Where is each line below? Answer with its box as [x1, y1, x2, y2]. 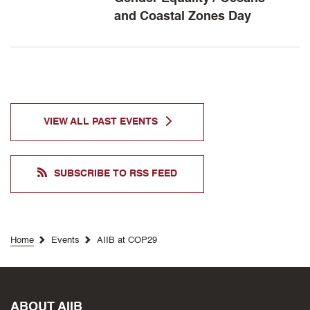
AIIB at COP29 [97, 236, 157, 245]
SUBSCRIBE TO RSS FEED [54, 169, 177, 179]
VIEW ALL [43, 117, 92, 127]
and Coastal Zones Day [114, 10, 252, 23]
